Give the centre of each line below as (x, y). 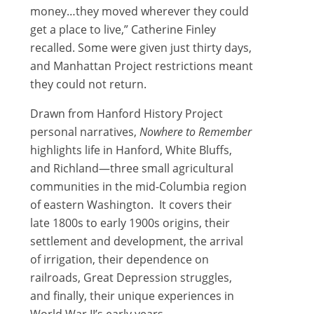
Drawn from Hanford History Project (126, 114)
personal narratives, (84, 132)
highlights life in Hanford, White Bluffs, (131, 150)
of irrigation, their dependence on (119, 260)
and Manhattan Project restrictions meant (141, 66)
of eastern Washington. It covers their (131, 205)
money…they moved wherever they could (139, 12)
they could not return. (88, 84)
